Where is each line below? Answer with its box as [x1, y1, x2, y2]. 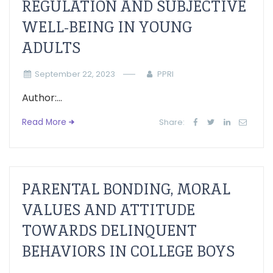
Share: [159, 117, 185, 127]
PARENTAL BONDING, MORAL [22, 180, 230, 199]
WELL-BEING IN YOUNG [22, 18, 192, 37]
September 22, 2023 [34, 69, 115, 79]
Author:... [22, 91, 62, 105]
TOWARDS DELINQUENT [22, 221, 197, 240]
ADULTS [22, 38, 80, 57]
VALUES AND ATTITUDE [22, 200, 195, 219]
